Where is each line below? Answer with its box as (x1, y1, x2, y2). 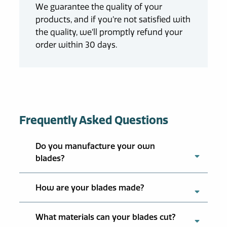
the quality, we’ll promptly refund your (35, 27, 182, 37)
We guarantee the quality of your (35, 2, 162, 12)
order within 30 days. (35, 40, 117, 50)
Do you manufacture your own (35, 141, 155, 152)
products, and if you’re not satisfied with (35, 14, 191, 25)
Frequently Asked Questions (19, 113, 168, 128)
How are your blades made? (35, 182, 144, 193)
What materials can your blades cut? (35, 212, 176, 222)
